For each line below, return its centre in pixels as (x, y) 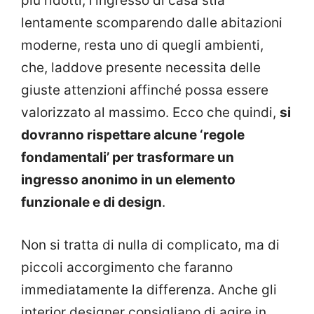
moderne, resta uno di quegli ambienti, (142, 46)
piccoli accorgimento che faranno (127, 267)
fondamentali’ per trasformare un (128, 158)
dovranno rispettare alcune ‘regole (133, 135)
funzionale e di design (91, 203)
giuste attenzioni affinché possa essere (145, 90)
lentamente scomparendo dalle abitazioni (152, 23)
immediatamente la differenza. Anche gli (149, 289)
